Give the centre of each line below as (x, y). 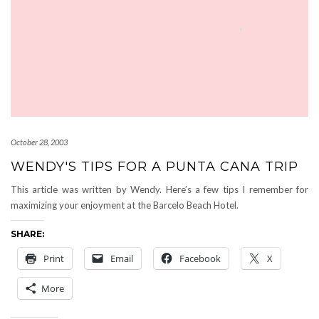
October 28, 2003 (39, 142)
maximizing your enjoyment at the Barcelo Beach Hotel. (125, 205)
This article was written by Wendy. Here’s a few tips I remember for (159, 189)
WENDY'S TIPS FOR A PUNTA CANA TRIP (155, 167)
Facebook (200, 258)
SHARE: (27, 234)
